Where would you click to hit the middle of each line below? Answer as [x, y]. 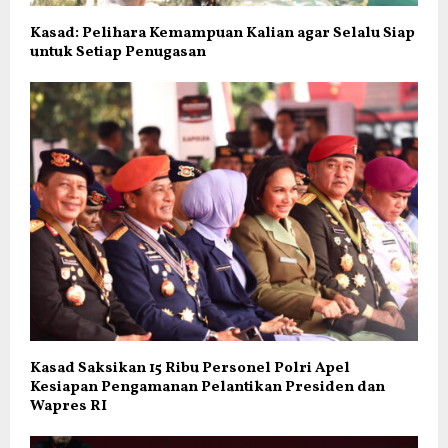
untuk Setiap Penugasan [118, 53]
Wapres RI [68, 406]
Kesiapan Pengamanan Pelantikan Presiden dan [207, 387]
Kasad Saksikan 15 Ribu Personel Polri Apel [190, 368]
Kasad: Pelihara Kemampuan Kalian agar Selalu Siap [222, 34]
